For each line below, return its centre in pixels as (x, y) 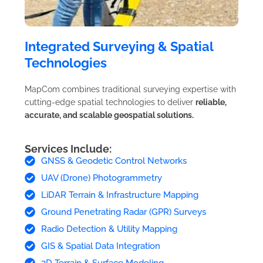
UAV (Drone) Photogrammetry (101, 178)
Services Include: (68, 149)
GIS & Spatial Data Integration (100, 246)
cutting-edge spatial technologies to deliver (110, 102)
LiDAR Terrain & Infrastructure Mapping (119, 195)
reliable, (211, 102)
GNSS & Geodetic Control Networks (114, 161)
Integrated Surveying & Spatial (119, 46)
